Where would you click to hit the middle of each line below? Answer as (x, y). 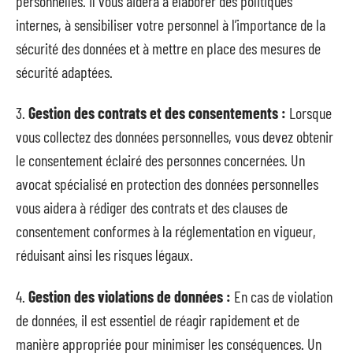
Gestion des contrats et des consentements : (157, 113)
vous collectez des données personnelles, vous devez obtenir (175, 136)
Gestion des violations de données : (130, 296)
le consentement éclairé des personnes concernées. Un (160, 160)
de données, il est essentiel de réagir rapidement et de (158, 320)
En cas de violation (282, 296)
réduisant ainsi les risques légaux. (104, 255)
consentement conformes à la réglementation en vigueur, (166, 231)
